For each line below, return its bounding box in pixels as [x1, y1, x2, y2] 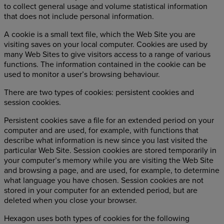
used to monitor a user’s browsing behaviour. [4, 69, 160, 79]
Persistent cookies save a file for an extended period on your [4, 115, 214, 125]
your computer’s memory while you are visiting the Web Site [4, 155, 213, 165]
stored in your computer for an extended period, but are [4, 185, 197, 195]
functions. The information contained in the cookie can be [4, 59, 206, 69]
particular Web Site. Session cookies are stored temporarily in [4, 145, 216, 155]
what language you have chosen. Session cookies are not [4, 175, 203, 185]
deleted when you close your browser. [4, 195, 137, 205]
